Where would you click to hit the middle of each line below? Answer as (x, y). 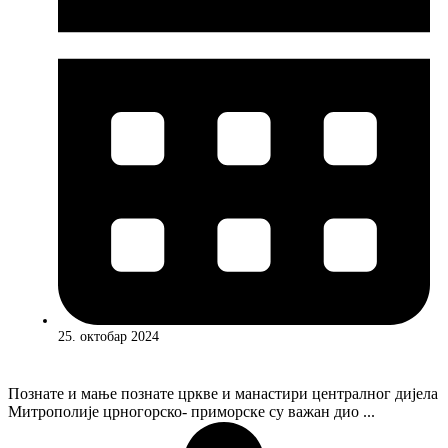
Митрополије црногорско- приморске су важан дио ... (191, 411)
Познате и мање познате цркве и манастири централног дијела (223, 393)
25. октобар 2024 (108, 336)
